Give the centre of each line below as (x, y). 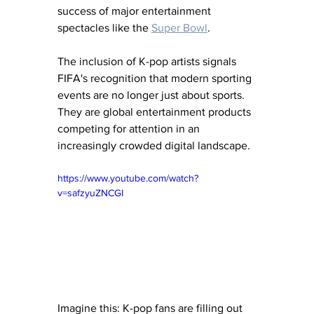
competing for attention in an (130, 129)
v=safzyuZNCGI (90, 193)
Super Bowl (179, 28)
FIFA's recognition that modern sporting (156, 78)
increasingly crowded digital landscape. (154, 146)
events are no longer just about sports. (152, 95)
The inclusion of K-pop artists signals (148, 62)
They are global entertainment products (156, 112)
